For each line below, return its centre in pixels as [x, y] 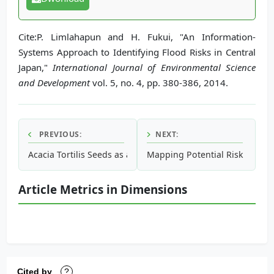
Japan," [36, 67]
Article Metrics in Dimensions [103, 189]
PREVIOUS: [59, 134]
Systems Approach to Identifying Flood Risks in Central [137, 52]
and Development [54, 82]
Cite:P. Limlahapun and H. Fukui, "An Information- [137, 36]
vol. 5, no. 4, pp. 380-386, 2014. [159, 82]
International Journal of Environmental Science [154, 67]
